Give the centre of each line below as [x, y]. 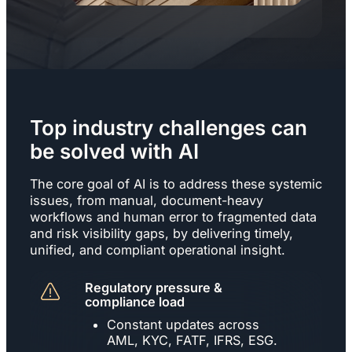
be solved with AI [114, 151]
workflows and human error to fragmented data [173, 216]
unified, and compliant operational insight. [158, 249]
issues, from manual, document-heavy [147, 200]
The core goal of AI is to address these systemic [176, 183]
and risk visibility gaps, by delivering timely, [161, 233]
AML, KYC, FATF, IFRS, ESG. [192, 340]
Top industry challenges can [169, 127]
